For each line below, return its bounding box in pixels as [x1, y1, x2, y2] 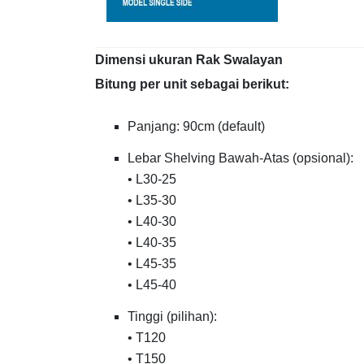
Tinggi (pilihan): [128, 309, 217, 323]
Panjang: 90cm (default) [128, 119, 265, 133]
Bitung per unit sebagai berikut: [95, 76, 289, 91]
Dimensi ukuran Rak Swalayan [95, 52, 283, 67]
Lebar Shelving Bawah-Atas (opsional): [128, 150, 353, 165]
